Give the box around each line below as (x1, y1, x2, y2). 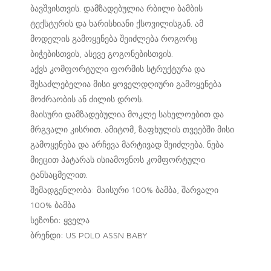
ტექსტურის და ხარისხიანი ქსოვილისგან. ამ (30, 18, 203, 29)
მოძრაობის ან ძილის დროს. (30, 94, 143, 105)
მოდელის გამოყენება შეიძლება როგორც (30, 33, 197, 44)
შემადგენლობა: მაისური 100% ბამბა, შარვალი (30, 184, 218, 195)
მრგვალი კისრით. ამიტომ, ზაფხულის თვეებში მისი (30, 124, 234, 135)
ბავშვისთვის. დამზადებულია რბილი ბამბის (30, 3, 203, 14)
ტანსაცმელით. (30, 169, 88, 180)
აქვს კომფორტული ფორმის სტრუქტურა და (30, 64, 205, 74)
